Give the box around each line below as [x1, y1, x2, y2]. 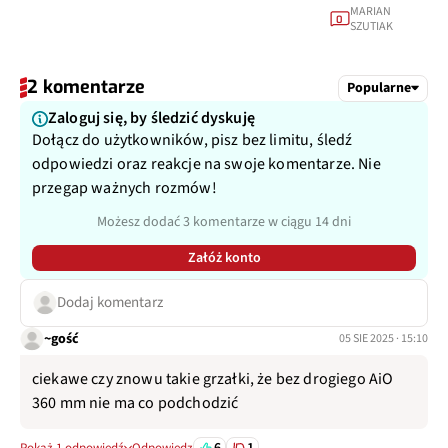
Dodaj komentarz [57, 292, 163, 314]
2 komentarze [27, 75, 145, 100]
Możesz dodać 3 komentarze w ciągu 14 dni [97, 212, 351, 233]
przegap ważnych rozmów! [32, 177, 217, 200]
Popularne [347, 77, 411, 98]
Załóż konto [187, 248, 261, 269]
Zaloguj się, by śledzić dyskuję [48, 107, 255, 130]
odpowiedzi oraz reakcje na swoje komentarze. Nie [32, 153, 381, 176]
